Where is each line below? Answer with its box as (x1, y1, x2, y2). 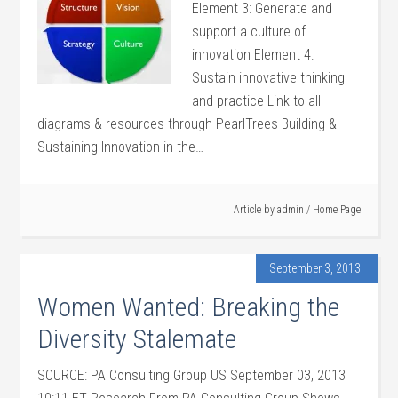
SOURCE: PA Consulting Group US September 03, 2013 (37, 367, 346, 384)
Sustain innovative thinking (192, 69, 346, 86)
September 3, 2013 (268, 261, 361, 275)
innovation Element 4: (192, 46, 314, 63)
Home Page (312, 203, 361, 216)
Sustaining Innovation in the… (37, 139, 204, 155)
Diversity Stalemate (37, 323, 237, 354)
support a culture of (192, 23, 306, 40)
